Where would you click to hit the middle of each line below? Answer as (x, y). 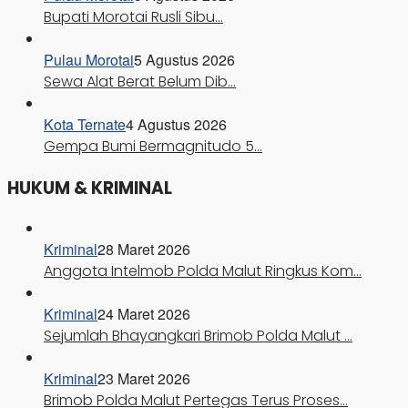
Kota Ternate (85, 124)
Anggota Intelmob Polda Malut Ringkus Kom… (203, 271)
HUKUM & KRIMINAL (90, 188)
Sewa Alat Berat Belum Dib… (140, 81)
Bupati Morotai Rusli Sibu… (133, 16)
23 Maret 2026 (144, 379)
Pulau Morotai (89, 59)
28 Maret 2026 (144, 250)
